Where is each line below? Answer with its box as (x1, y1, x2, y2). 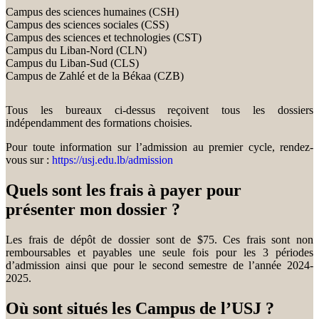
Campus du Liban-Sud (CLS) (6, 57, 139, 70)
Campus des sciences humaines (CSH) (6, 6, 179, 19)
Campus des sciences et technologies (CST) (6, 31, 202, 44)
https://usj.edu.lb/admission (52, 154, 173, 167)
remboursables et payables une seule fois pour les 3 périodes (6, 246, 313, 258)
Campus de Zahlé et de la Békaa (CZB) (6, 70, 184, 83)
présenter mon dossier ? (6, 200, 180, 219)
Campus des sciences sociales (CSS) (6, 19, 169, 31)
